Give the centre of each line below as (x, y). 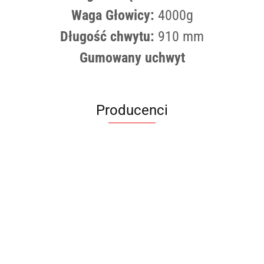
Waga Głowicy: (113, 15)
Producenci (132, 110)
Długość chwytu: (107, 36)
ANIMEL (132, 191)
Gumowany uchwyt (132, 58)
